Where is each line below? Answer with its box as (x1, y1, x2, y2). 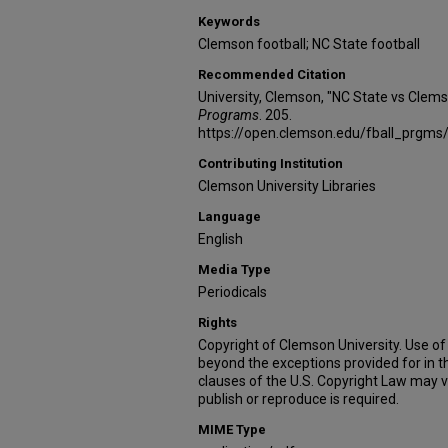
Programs (198, 107, 259, 123)
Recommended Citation (198, 67, 346, 82)
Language (198, 209, 261, 224)
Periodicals (198, 284, 267, 300)
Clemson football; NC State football (198, 36, 420, 52)
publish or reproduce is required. (198, 391, 399, 407)
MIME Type (198, 422, 266, 437)
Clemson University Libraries (198, 178, 376, 194)
